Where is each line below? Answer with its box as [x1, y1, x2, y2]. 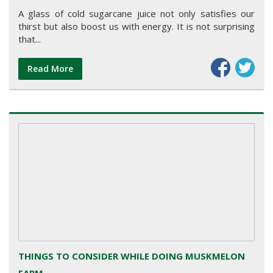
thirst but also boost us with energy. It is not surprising [18, 20, 255, 33]
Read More [27, 63, 73, 75]
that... [18, 33, 41, 46]
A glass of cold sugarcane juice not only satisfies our [18, 7, 255, 20]
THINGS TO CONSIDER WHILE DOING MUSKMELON [18, 249, 245, 262]
